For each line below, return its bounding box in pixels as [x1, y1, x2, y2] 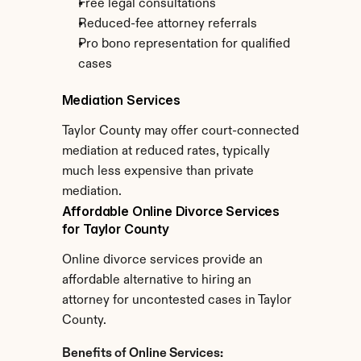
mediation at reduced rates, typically [61, 145, 270, 158]
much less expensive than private [61, 165, 254, 178]
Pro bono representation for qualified [77, 38, 290, 51]
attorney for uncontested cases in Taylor [61, 294, 292, 307]
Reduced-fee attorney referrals [77, 18, 257, 31]
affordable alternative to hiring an [61, 274, 251, 287]
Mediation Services [61, 92, 180, 108]
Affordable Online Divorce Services [61, 203, 280, 219]
